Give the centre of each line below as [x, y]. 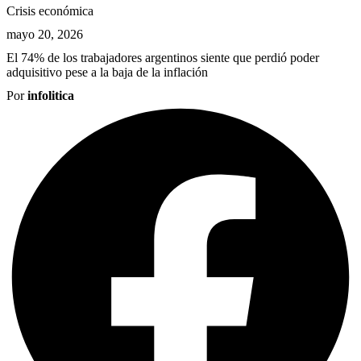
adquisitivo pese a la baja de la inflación [107, 72]
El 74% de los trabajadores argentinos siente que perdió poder [163, 57]
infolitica [51, 95]
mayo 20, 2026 [45, 35]
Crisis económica [50, 11]
